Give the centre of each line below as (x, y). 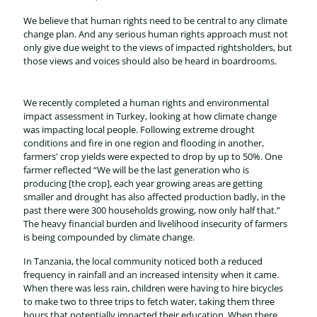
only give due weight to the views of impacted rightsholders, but (158, 47)
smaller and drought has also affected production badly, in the (154, 197)
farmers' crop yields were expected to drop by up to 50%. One (153, 156)
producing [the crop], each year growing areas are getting (143, 183)
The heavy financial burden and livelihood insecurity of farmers (155, 224)
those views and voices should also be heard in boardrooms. (150, 61)
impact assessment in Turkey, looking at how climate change (150, 116)
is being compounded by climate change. (109, 237)
